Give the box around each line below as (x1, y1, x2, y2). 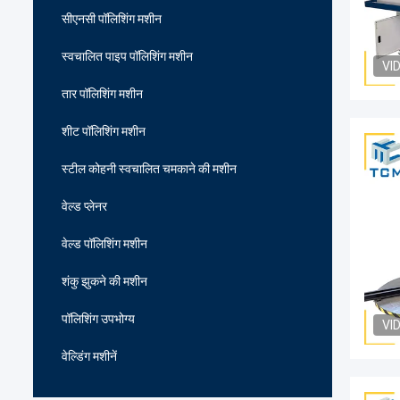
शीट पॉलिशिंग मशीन (62, 124, 146, 138)
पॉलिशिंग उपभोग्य (62, 312, 135, 326)
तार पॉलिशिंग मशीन (62, 87, 143, 101)
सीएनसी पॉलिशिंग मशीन (62, 12, 162, 26)
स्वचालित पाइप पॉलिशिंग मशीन (62, 49, 193, 63)
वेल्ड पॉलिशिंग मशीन (62, 237, 147, 251)
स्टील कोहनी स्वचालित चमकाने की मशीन (62, 162, 237, 176)
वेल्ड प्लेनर (62, 199, 107, 213)
